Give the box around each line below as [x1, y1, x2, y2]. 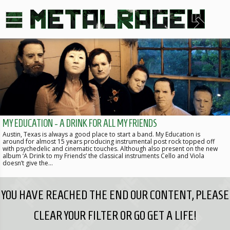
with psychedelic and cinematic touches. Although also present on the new [3, 144, 218, 153]
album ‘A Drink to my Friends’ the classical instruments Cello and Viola [3, 151, 204, 160]
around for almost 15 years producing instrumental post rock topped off [3, 137, 215, 146]
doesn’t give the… [3, 158, 53, 167]
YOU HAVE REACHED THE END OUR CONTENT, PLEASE [1, 187, 229, 202]
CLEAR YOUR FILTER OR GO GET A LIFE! [33, 208, 197, 222]
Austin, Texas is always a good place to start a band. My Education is [3, 129, 200, 139]
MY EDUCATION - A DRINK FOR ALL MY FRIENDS [3, 117, 157, 129]
